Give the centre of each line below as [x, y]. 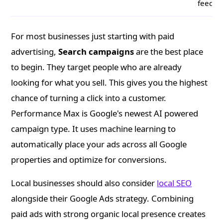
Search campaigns [96, 52]
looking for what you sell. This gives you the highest [110, 83]
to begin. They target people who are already [97, 67]
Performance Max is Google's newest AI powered [105, 113]
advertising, [35, 52]
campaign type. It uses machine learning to [94, 129]
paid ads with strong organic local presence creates [109, 214]
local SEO [174, 183]
